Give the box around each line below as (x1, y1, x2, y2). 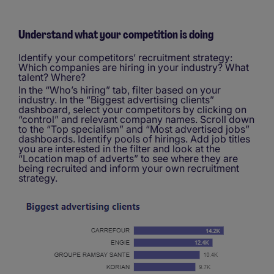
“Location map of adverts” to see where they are (18, 152, 238, 165)
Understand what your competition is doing (18, 27, 213, 42)
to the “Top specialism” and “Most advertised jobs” (18, 122, 250, 135)
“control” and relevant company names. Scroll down (18, 113, 254, 125)
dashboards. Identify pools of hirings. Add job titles (18, 132, 250, 145)
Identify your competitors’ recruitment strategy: (18, 51, 232, 64)
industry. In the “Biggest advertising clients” (18, 93, 214, 106)
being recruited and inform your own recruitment (18, 161, 239, 174)
